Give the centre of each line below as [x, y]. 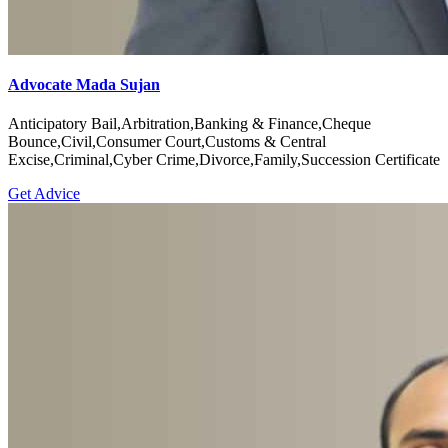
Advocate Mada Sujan [84, 85]
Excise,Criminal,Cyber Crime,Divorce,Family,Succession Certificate [224, 160]
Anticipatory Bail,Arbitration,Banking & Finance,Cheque [189, 124]
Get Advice [44, 194]
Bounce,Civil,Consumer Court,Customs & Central [167, 142]
